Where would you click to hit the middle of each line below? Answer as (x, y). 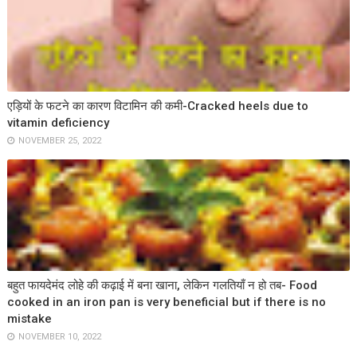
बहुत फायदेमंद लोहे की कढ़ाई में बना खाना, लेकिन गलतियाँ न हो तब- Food (162, 285)
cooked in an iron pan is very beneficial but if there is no (166, 302)
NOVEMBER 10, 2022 (59, 337)
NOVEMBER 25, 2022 (59, 141)
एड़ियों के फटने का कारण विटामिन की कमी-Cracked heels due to (157, 106)
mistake (29, 319)
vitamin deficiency (58, 123)
